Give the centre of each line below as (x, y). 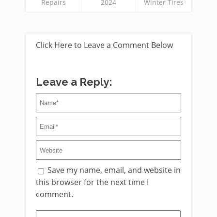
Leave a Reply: (74, 82)
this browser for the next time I (92, 182)
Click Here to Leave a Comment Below (104, 45)
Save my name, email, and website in (114, 170)
